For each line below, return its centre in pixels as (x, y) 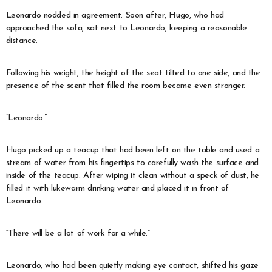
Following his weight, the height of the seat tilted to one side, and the (133, 73)
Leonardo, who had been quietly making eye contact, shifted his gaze (132, 265)
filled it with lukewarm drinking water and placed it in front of (117, 188)
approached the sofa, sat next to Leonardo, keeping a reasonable (126, 28)
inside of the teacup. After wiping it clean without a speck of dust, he (132, 175)
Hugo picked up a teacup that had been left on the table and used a (133, 150)
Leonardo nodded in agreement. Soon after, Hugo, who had (115, 15)
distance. (22, 41)
